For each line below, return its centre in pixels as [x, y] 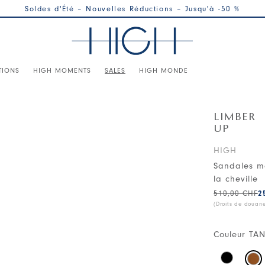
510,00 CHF [236, 193]
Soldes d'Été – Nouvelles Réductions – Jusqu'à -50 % [132, 9]
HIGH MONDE [164, 70]
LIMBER [235, 117]
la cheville [236, 179]
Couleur [230, 235]
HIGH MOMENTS [62, 70]
